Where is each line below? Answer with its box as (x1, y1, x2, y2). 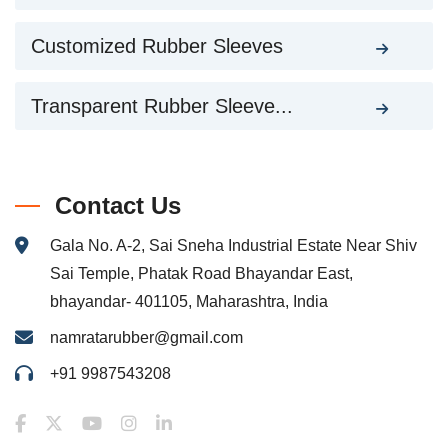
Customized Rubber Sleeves (31, 35, 283, 57)
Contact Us (55, 192, 181, 219)
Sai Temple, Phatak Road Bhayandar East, (50, 265, 353, 282)
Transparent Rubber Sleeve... (31, 95, 293, 117)
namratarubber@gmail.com (50, 329, 243, 346)
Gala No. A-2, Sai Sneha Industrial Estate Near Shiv (50, 237, 417, 254)
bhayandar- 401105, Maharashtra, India (50, 293, 328, 310)
